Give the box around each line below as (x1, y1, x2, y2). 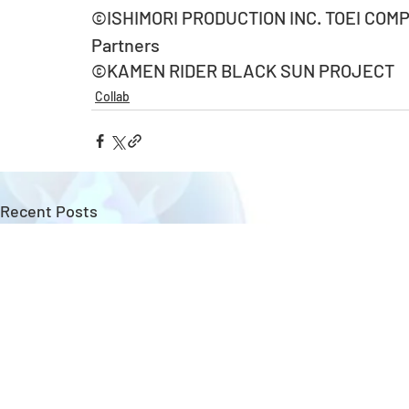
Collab (95, 89, 130, 104)
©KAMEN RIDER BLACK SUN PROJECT (91, 59, 394, 81)
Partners (91, 34, 160, 56)
